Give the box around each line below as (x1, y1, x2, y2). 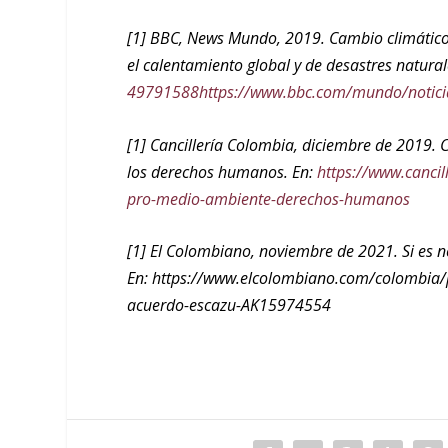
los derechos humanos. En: (127, 160, 318, 183)
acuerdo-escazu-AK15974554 (127, 294, 332, 317)
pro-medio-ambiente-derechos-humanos (127, 187, 411, 210)
